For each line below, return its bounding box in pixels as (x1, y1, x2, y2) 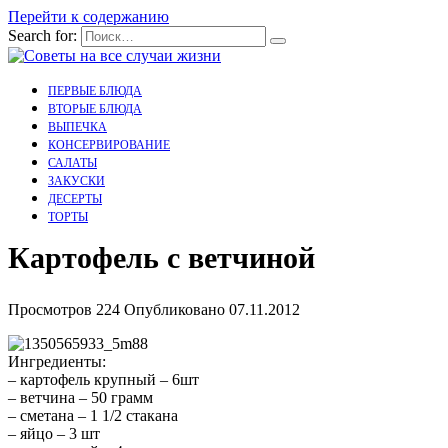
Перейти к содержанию (8, 8, 169, 25)
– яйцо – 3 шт (8, 425, 100, 443)
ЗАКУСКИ (48, 174, 105, 188)
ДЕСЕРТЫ (48, 192, 102, 206)
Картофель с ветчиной (8, 241, 315, 275)
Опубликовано (124, 301, 225, 319)
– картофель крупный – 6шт (8, 371, 199, 389)
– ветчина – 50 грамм (8, 389, 153, 407)
